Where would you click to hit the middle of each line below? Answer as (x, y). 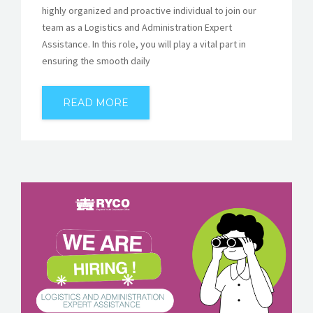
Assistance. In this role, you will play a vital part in (144, 44)
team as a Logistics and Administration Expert (137, 27)
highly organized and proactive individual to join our (149, 10)
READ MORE (96, 102)
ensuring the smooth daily (96, 60)
